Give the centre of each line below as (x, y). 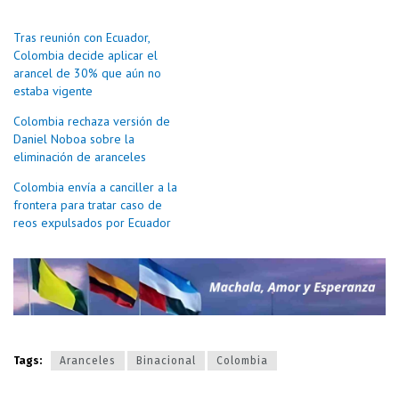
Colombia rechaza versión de (92, 121)
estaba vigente (53, 90)
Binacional (166, 361)
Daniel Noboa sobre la (74, 138)
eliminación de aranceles (80, 156)
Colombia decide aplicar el (85, 55)
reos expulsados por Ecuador (92, 222)
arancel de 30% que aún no (87, 73)
